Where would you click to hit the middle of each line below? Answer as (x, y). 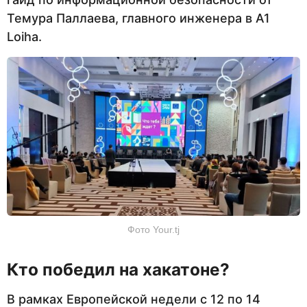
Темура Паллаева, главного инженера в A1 (138, 19)
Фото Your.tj (153, 229)
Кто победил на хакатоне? (118, 270)
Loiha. (24, 37)
